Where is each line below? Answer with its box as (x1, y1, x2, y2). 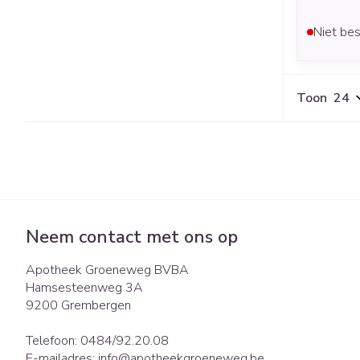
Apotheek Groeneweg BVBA (26, 260, 189, 279)
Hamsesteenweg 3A (26, 278, 143, 297)
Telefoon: (26, 331, 80, 350)
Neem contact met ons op (26, 224, 238, 249)
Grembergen (61, 296, 131, 314)
